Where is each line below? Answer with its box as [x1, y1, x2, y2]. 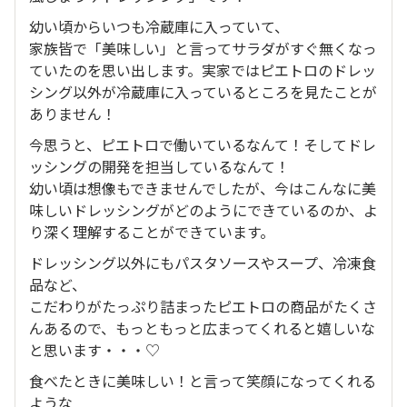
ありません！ [29, 103, 116, 124]
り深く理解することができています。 [29, 221, 274, 243]
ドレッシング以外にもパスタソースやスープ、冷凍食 [29, 252, 376, 273]
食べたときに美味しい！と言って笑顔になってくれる [29, 370, 376, 392]
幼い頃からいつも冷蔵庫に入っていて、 [29, 15, 289, 37]
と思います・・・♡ [29, 339, 160, 361]
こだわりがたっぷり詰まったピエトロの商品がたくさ [29, 295, 377, 317]
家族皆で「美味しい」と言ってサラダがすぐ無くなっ [29, 37, 377, 59]
